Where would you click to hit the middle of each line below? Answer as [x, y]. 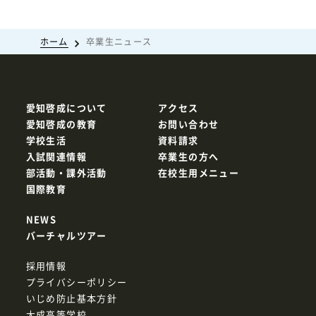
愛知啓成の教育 [61, 123]
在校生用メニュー [199, 172]
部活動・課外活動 [66, 172]
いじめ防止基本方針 [72, 298]
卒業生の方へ [189, 156]
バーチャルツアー [66, 235]
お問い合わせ [189, 123]
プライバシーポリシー [77, 281]
